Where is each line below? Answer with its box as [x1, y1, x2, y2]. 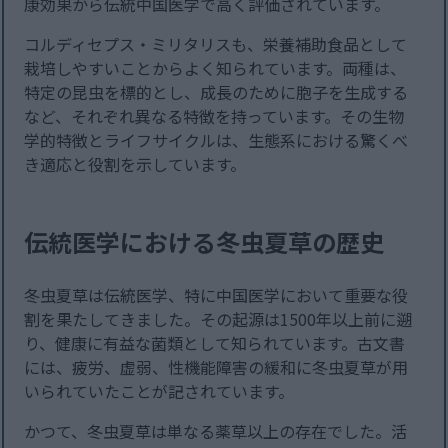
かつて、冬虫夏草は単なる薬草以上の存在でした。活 [24, 419, 408, 444]
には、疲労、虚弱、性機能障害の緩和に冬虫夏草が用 [24, 355, 409, 380]
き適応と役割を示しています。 [24, 152, 247, 177]
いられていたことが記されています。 [24, 379, 295, 404]
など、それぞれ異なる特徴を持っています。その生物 [24, 104, 405, 129]
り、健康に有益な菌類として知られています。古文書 [24, 331, 406, 356]
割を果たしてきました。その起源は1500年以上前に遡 [24, 307, 413, 332]
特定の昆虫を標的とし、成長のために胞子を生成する [24, 80, 409, 105]
